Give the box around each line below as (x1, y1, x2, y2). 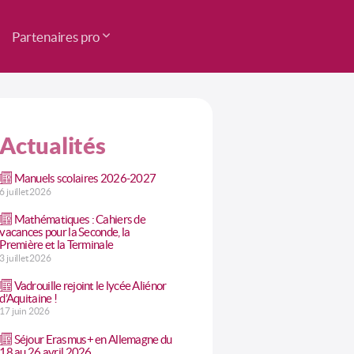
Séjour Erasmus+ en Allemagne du (13, 332, 172, 346)
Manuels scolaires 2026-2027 (13, 171, 156, 186)
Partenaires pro (11, 28, 100, 44)
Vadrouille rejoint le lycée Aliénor (13, 278, 167, 292)
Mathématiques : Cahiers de (13, 212, 145, 226)
